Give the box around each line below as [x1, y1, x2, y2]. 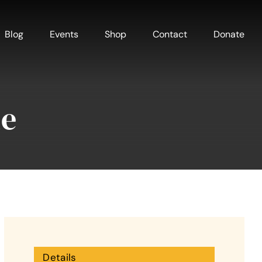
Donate [213, 28, 244, 40]
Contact [152, 28, 187, 40]
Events [49, 28, 78, 40]
